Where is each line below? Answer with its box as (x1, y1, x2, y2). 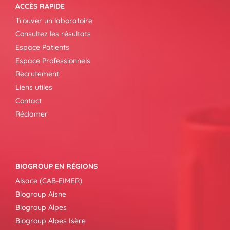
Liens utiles (15, 83, 52, 92)
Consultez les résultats (15, 29, 91, 39)
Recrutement (15, 69, 59, 79)
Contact (15, 96, 42, 105)
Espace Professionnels (15, 56, 90, 65)
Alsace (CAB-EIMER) (15, 176, 82, 185)
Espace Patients (15, 43, 69, 52)
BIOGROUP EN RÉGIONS (15, 162, 98, 171)
